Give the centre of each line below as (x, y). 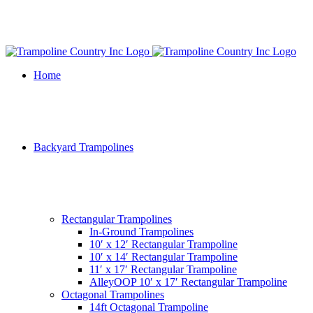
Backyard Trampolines (83, 147)
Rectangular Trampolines (117, 219)
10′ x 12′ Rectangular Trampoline (163, 244)
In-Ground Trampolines (141, 232)
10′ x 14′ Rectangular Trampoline (163, 257)
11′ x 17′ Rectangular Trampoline (163, 269)
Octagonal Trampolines (113, 294)
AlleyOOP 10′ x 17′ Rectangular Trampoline (188, 282)
